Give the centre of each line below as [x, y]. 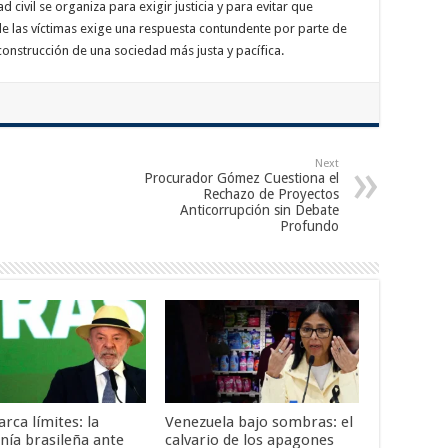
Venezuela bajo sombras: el [258, 422]
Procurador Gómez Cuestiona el [241, 178]
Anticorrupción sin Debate [259, 210]
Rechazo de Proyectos [271, 194]
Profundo [309, 226]
